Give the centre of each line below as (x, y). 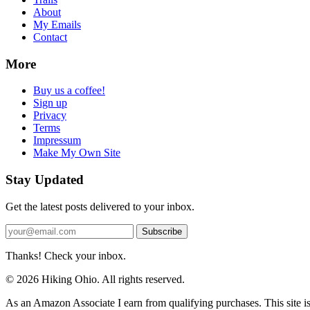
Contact (50, 37)
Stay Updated (45, 180)
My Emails (57, 25)
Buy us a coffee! (69, 91)
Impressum (57, 140)
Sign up (50, 103)
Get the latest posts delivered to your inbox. (100, 206)
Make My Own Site (77, 153)
